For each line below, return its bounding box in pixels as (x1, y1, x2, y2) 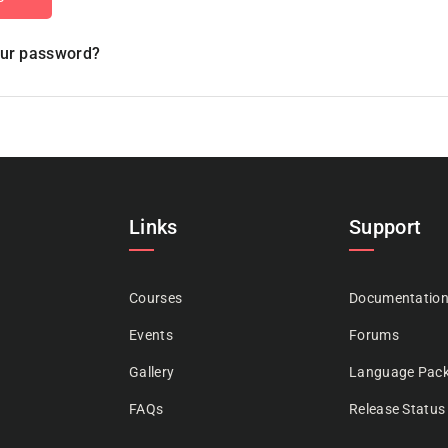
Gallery (129, 364, 175, 380)
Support (349, 215, 422, 239)
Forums (349, 327, 399, 343)
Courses (129, 290, 183, 306)
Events (129, 327, 173, 343)
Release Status (349, 401, 446, 417)
